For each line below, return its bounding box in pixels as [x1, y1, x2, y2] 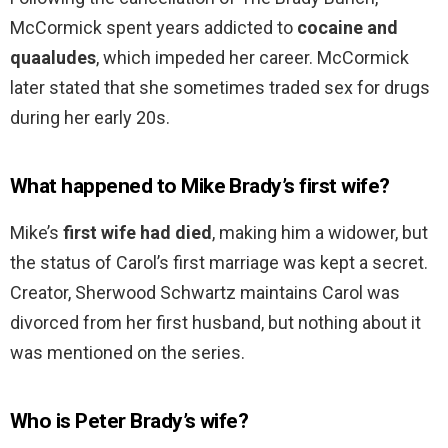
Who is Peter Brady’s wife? [10, 409, 249, 434]
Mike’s [10, 222, 63, 244]
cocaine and [297, 17, 398, 39]
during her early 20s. [10, 107, 170, 129]
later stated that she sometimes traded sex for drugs [10, 77, 430, 99]
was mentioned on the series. [10, 342, 245, 364]
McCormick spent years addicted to [10, 17, 297, 39]
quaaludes [10, 47, 96, 69]
